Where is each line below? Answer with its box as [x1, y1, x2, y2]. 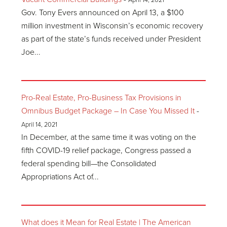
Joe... [21, 47, 41, 57]
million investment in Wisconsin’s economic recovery [21, 21, 204, 31]
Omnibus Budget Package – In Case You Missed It [21, 106, 195, 116]
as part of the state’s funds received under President [21, 34, 201, 44]
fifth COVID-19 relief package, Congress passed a [21, 145, 192, 156]
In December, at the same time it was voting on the [21, 132, 197, 142]
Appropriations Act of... [21, 172, 99, 182]
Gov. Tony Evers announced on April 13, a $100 [21, 8, 184, 18]
